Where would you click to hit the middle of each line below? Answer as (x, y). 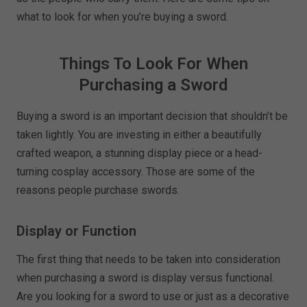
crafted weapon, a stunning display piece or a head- (140, 153)
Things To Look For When (153, 64)
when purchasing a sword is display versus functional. (146, 278)
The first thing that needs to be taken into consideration (149, 260)
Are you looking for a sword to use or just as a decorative (153, 297)
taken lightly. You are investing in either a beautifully (139, 135)
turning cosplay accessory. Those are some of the (136, 172)
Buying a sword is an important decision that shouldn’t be (152, 116)
